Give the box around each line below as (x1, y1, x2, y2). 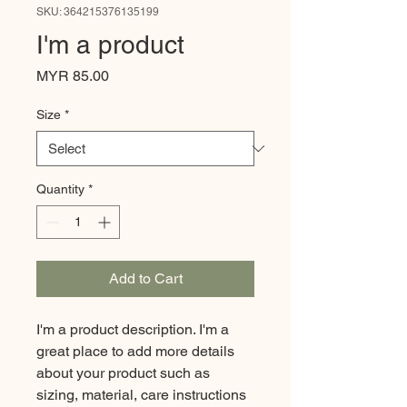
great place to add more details (36, 342, 234, 360)
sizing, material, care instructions (36, 386, 246, 403)
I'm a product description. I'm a (36, 321, 229, 338)
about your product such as (36, 364, 210, 382)
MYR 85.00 (36, 67, 109, 84)
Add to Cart (108, 270, 183, 287)
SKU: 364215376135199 (36, 5, 159, 18)
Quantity (36, 182, 84, 196)
